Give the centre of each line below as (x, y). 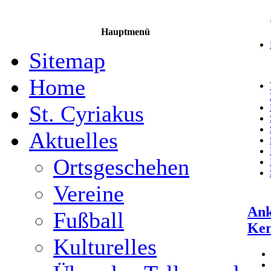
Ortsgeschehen (121, 167)
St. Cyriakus (87, 114)
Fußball (89, 220)
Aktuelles (73, 140)
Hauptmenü (125, 32)
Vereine (89, 194)
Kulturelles (105, 247)
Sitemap (67, 60)
